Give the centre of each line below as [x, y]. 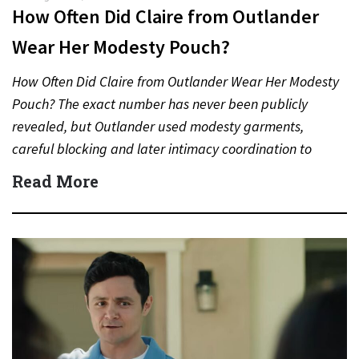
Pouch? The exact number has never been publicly [160, 104]
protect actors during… [82, 171]
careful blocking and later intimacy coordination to [162, 149]
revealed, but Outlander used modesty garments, [158, 126]
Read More [55, 181]
